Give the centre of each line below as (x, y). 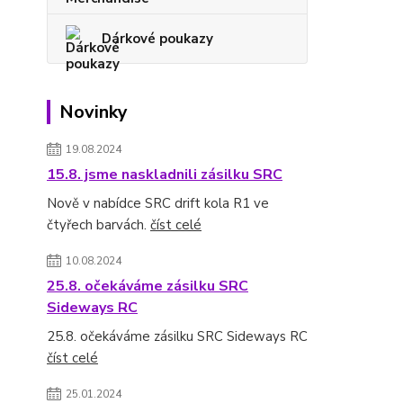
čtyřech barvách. (99, 225)
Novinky (94, 112)
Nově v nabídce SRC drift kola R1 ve (158, 203)
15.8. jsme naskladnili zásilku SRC (165, 175)
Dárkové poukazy (157, 39)
